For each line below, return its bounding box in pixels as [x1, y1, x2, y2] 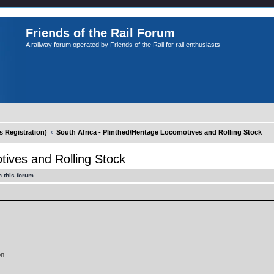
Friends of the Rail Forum [26, 26, 175, 40]
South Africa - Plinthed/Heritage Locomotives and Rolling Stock [56, 128, 262, 136]
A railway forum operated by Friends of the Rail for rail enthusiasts [26, 41, 220, 48]
